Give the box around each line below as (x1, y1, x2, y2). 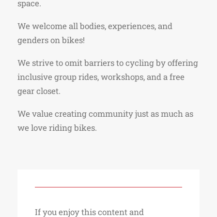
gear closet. (17, 85, 61, 96)
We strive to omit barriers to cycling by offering (17, 57, 198, 68)
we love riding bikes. (17, 122, 97, 133)
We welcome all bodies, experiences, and (17, 20, 172, 31)
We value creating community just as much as (17, 108, 193, 119)
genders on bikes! (17, 34, 85, 46)
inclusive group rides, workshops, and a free (17, 71, 185, 82)
